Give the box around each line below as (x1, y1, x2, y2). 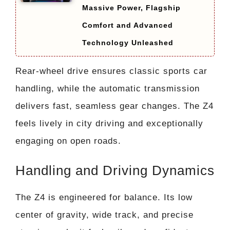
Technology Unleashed (82, 38, 174, 47)
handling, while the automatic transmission (15, 83, 200, 93)
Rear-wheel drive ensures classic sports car (15, 66, 207, 76)
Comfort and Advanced (82, 21, 173, 29)
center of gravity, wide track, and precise (15, 210, 194, 220)
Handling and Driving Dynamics (15, 163, 215, 179)
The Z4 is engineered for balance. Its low (15, 193, 193, 203)
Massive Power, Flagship (82, 3, 181, 12)
